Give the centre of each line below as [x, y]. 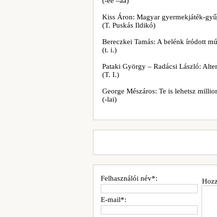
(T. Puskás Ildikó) [129, 25]
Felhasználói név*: [129, 178]
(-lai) [109, 99]
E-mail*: [114, 200]
